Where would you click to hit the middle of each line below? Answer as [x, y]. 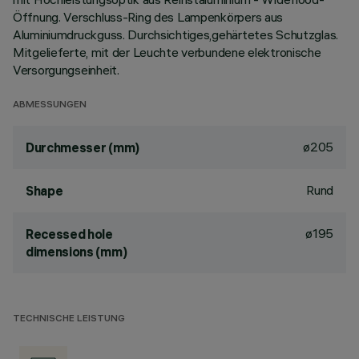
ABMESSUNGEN [50, 105]
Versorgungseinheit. [66, 70]
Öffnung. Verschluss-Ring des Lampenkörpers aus [148, 17]
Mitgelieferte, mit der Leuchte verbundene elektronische [167, 52]
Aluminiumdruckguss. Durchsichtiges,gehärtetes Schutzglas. [176, 34]
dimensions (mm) [77, 252]
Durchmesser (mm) [83, 147]
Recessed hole [69, 234]
